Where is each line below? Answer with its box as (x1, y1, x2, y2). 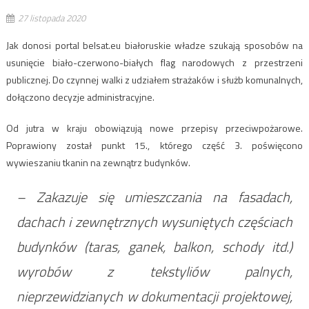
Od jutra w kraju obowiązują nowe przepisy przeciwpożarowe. (6, 120, 303, 135)
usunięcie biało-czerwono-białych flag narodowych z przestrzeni (6, 54, 303, 70)
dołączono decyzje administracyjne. (6, 89, 154, 104)
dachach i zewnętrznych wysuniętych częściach (16, 210, 293, 232)
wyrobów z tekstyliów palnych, (16, 260, 293, 282)
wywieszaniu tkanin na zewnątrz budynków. (6, 154, 190, 170)
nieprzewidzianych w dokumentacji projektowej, (16, 285, 293, 307)
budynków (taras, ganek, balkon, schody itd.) (16, 235, 293, 257)
